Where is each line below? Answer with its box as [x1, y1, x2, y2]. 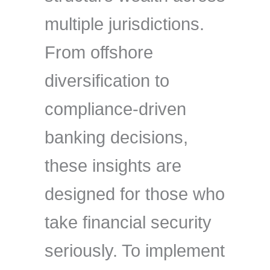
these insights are [45, 156, 181, 175]
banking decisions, [45, 128, 188, 147]
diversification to [45, 71, 169, 90]
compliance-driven [45, 99, 186, 119]
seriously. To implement [45, 241, 225, 260]
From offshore [45, 43, 153, 62]
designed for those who [45, 184, 225, 204]
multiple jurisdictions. [45, 14, 204, 34]
